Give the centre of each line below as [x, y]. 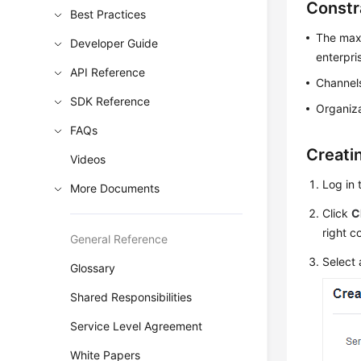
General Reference [119, 239]
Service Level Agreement [137, 326]
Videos [88, 159]
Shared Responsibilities [131, 297]
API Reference [108, 72]
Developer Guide [114, 43]
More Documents [115, 188]
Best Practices [108, 14]
